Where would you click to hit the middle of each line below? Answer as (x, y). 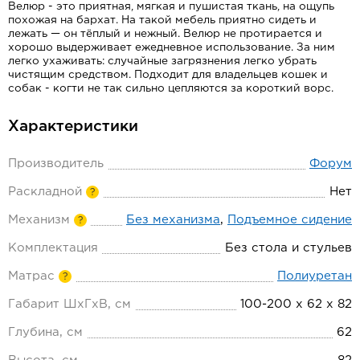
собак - (31, 88)
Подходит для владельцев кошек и (231, 74)
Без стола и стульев (288, 247)
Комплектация (53, 247)
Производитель (56, 163)
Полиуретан (315, 276)
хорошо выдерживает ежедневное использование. (152, 47)
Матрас (31, 276)
